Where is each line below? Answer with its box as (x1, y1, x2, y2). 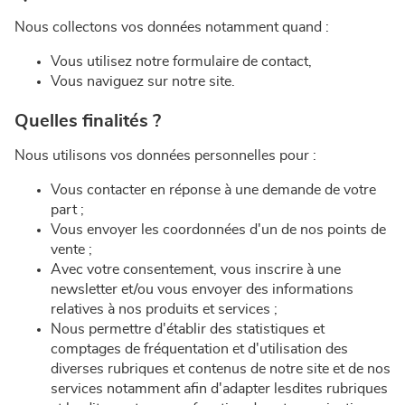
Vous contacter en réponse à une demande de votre (51, 183, 376, 197)
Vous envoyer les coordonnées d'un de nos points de (51, 222, 386, 237)
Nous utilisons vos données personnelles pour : (14, 148, 316, 163)
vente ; (51, 242, 92, 257)
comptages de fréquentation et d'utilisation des (51, 342, 348, 356)
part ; (51, 202, 84, 217)
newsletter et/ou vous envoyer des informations (51, 282, 353, 297)
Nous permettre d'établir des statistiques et (51, 322, 325, 336)
